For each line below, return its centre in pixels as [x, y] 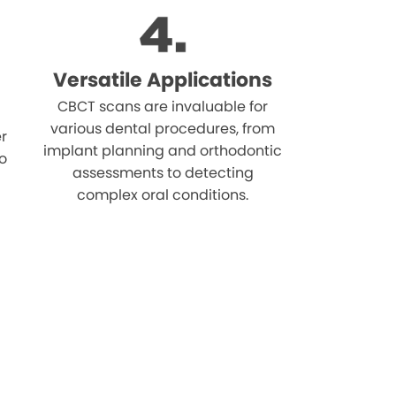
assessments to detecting [163, 172]
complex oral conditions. [163, 194]
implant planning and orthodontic [163, 150]
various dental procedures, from [163, 128]
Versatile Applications [163, 80]
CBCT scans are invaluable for [163, 106]
